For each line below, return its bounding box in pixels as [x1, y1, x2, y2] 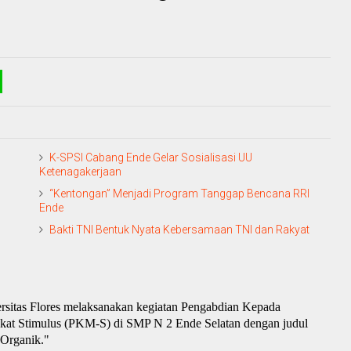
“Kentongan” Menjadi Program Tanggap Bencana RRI [49, 186, 309, 200]
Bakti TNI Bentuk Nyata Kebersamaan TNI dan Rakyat [49, 223, 309, 236]
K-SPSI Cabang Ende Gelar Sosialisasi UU [49, 150, 252, 164]
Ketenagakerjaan [39, 165, 121, 178]
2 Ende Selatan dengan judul [163, 316, 308, 330]
